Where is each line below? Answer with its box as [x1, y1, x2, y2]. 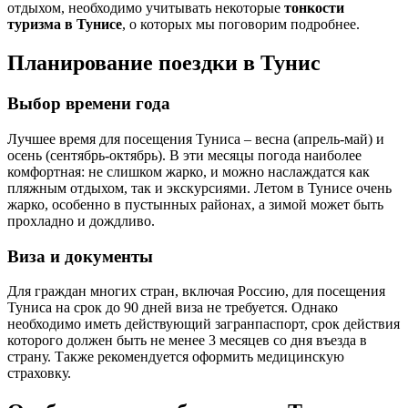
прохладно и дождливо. [7, 213, 155, 229]
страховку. [7, 365, 71, 382]
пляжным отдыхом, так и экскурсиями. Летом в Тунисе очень [7, 180, 392, 197]
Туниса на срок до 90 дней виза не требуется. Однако [7, 300, 338, 316]
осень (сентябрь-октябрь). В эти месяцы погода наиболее [7, 148, 362, 164]
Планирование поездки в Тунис [7, 51, 321, 76]
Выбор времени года [7, 94, 170, 114]
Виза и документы [7, 246, 153, 266]
